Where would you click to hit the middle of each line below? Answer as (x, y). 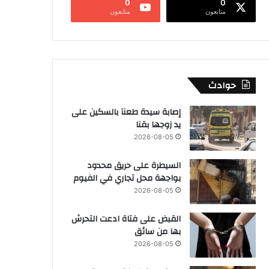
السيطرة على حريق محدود (134, 165)
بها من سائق (158, 231)
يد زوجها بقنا (158, 125)
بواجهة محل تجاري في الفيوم (127, 178)
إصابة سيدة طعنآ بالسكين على (126, 112)
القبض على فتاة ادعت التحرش (126, 219)
